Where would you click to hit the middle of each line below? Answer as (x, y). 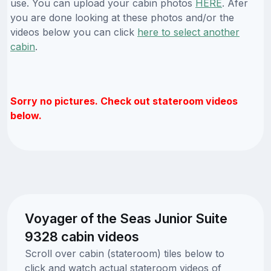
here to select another (188, 32)
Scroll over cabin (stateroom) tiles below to (124, 253)
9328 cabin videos (82, 236)
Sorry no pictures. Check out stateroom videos (124, 101)
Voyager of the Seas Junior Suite (126, 218)
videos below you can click (74, 32)
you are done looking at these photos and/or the (122, 17)
